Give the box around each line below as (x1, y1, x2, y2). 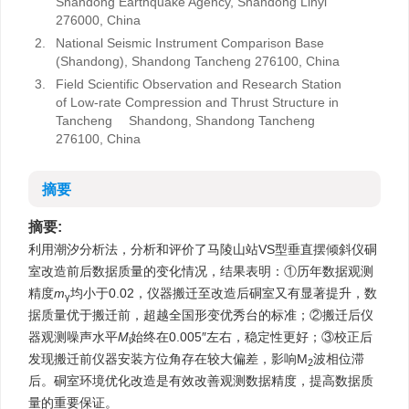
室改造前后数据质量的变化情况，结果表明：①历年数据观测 (28, 264, 373, 278)
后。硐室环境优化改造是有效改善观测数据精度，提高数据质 (28, 373, 373, 388)
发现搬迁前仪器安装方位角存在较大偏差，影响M (28, 351, 308, 366)
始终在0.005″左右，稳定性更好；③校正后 (131, 330, 372, 344)
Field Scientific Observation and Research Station (56, 77, 341, 91)
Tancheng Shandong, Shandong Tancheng (56, 113, 315, 128)
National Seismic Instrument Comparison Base (56, 36, 324, 50)
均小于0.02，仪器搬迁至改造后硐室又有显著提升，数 (70, 286, 377, 300)
